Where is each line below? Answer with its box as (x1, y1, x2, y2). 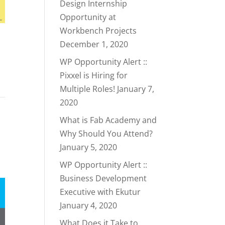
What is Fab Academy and (60, 115, 157, 126)
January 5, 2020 (60, 142, 118, 153)
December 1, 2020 (60, 39, 129, 50)
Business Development (60, 173, 147, 184)
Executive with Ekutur (60, 186, 141, 197)
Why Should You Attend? (60, 128, 153, 139)
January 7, (117, 83, 155, 94)
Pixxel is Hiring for (60, 70, 128, 81)
